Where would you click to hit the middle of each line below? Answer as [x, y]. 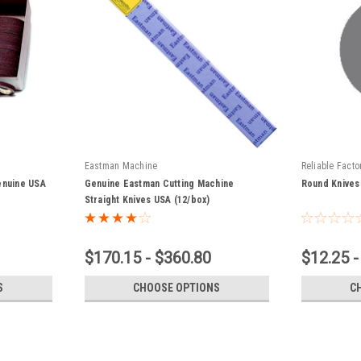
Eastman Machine [121, 166]
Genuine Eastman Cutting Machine [159, 183]
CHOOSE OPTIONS [177, 287]
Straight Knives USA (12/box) [147, 199]
